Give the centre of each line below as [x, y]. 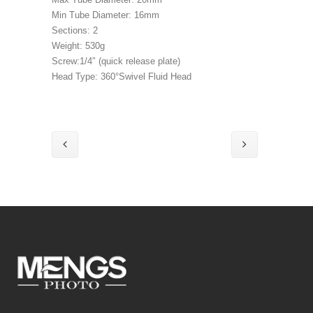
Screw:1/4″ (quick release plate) [116, 61]
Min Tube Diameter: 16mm [105, 15]
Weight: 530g [78, 46]
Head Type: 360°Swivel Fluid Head [122, 77]
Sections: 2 [75, 30]
